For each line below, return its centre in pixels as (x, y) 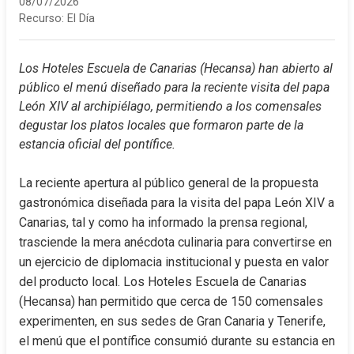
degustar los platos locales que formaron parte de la (161, 125)
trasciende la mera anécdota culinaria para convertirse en (175, 242)
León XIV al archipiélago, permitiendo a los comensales (170, 106)
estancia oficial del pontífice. (97, 144)
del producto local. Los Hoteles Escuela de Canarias (163, 282)
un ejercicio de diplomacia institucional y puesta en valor (174, 262)
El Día (81, 19)
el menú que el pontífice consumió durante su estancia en (177, 341)
